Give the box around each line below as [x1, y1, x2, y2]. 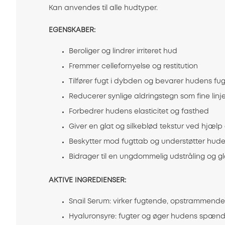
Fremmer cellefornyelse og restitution [69, 63, 198, 70]
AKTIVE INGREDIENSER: [49, 177, 126, 184]
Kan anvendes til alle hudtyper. [49, 5, 158, 12]
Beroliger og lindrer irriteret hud [69, 48, 177, 55]
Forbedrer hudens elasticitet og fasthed [69, 108, 209, 115]
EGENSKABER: [49, 27, 95, 34]
